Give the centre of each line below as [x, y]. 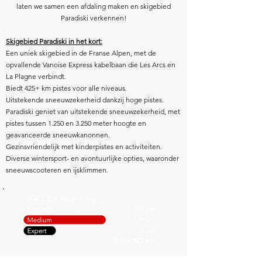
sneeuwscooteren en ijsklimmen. [57, 170]
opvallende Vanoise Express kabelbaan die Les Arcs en [91, 65]
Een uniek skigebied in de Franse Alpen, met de [81, 53]
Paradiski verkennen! [94, 18]
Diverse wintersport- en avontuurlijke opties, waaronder [92, 158]
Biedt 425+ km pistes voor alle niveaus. [66, 88]
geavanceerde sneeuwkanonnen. [58, 135]
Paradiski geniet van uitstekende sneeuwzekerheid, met [93, 111]
